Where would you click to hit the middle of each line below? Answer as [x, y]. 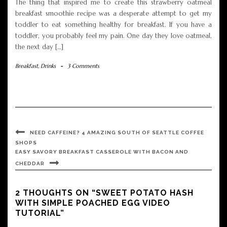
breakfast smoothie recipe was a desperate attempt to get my [113, 13]
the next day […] [39, 47]
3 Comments [83, 66]
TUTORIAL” [40, 213]
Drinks [48, 66]
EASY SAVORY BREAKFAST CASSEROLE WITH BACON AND [102, 152]
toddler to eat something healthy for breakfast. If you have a [113, 24]
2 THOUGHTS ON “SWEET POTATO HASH [104, 193]
